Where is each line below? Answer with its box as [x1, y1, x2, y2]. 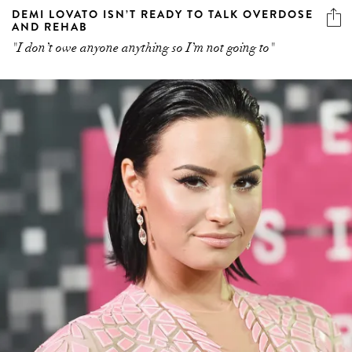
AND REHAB [12, 19, 88, 35]
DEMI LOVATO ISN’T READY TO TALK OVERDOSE [12, 6, 313, 23]
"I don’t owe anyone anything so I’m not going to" [12, 40, 275, 57]
